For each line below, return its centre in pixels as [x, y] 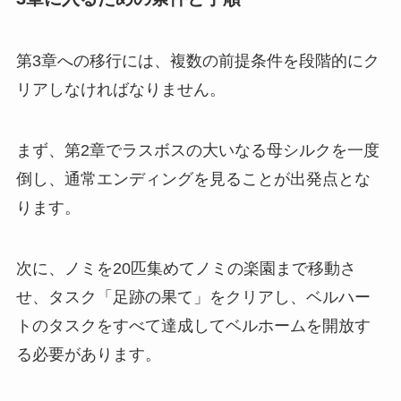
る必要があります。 [88, 354]
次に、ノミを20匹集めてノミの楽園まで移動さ [186, 268]
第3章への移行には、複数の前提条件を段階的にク [197, 60]
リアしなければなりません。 [120, 89]
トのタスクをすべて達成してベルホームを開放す [193, 325]
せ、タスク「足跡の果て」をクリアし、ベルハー [193, 297]
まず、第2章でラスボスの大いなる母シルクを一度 [197, 150]
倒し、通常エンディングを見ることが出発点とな [193, 179]
